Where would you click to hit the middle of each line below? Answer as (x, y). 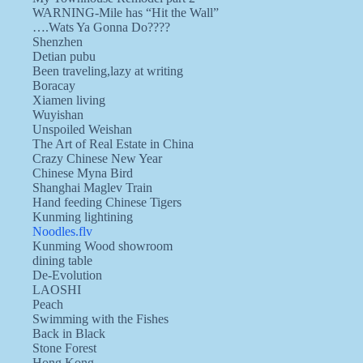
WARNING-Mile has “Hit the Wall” (126, 13)
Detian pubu (64, 57)
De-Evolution (67, 275)
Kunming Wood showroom (102, 246)
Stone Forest (64, 348)
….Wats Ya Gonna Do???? (101, 28)
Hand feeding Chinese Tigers (107, 203)
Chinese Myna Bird (83, 173)
